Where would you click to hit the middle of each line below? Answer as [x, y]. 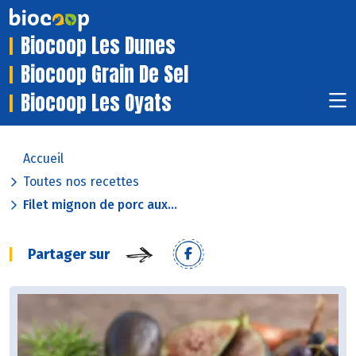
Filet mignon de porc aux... [100, 205]
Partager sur [69, 255]
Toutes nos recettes [81, 182]
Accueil [43, 159]
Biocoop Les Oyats [96, 103]
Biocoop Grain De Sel [104, 75]
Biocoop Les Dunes [98, 46]
